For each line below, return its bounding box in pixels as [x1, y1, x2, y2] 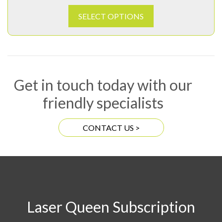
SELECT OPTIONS [78, 11, 144, 21]
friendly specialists [43, 94, 164, 112]
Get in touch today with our [14, 76, 192, 94]
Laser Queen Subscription [27, 198, 195, 216]
